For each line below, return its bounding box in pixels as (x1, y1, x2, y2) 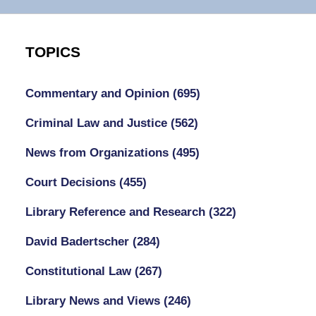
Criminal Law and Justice (25, 116, 171, 130)
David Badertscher (25, 234, 133, 248)
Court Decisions (25, 175, 119, 189)
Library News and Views (25, 293, 164, 308)
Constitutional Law (25, 264, 135, 278)
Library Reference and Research (25, 205, 209, 219)
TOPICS (25, 43, 80, 61)
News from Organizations (25, 145, 172, 159)
